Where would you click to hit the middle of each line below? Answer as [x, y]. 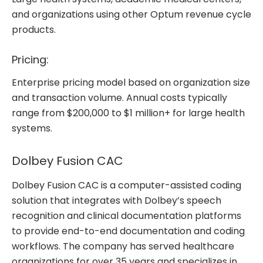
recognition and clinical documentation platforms [127, 215]
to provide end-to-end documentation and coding [128, 231]
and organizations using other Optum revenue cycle [131, 15]
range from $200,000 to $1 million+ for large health [128, 113]
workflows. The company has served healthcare [123, 246]
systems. [32, 128]
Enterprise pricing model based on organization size [131, 82]
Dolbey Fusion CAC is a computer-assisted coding [127, 185]
